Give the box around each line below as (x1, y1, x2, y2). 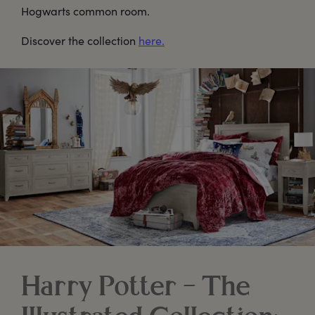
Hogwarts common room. (21, 3, 150, 18)
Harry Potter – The (21, 274, 250, 303)
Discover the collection (21, 32, 139, 48)
